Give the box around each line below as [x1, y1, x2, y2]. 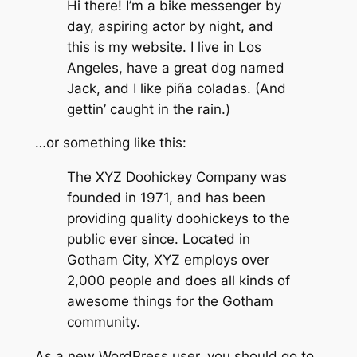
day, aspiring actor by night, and [66, 18, 273, 34]
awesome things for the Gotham [66, 293, 273, 310]
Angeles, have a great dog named [66, 59, 284, 76]
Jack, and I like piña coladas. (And [66, 80, 286, 96]
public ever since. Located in [66, 231, 250, 248]
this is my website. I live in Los [66, 38, 261, 55]
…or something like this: [34, 135, 186, 151]
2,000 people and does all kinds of [66, 273, 290, 289]
